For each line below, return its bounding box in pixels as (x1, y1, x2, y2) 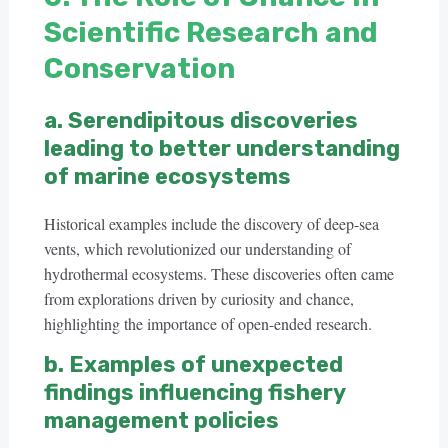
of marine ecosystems (43, 163, 291, 190)
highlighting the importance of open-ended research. (43, 313, 372, 334)
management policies (43, 407, 279, 434)
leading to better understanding (43, 135, 400, 162)
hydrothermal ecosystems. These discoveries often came (43, 263, 394, 284)
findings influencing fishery (43, 379, 345, 406)
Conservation (43, 52, 235, 85)
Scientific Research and (43, 16, 378, 49)
